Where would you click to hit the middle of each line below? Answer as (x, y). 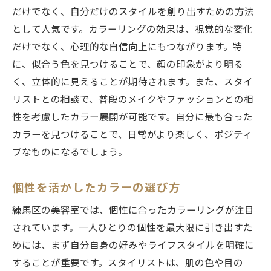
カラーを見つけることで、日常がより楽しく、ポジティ (132, 135)
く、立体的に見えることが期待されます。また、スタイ (132, 83)
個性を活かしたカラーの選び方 (97, 188)
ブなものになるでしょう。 (70, 153)
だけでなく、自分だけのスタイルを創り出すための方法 (133, 12)
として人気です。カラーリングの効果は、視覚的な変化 (132, 30)
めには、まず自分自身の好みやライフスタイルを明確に (133, 246)
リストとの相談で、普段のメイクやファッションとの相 (133, 100)
